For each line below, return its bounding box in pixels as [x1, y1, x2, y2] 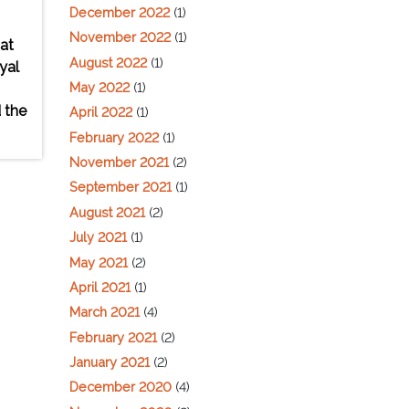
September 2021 [69, 179, 172, 195]
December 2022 [69, 4, 170, 20]
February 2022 [69, 129, 159, 145]
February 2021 [69, 329, 157, 345]
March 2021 [69, 304, 140, 320]
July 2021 [69, 229, 127, 246]
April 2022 [69, 104, 132, 121]
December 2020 [69, 379, 172, 395]
